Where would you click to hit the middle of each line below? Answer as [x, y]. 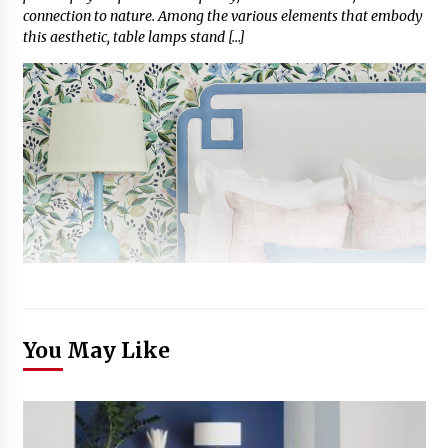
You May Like [96, 351]
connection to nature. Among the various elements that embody [222, 16]
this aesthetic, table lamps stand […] [133, 37]
